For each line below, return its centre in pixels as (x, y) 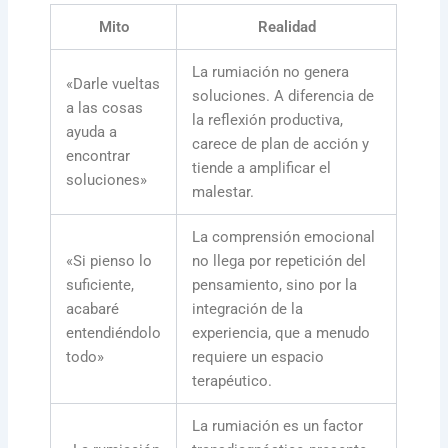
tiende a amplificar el (262, 168)
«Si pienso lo (109, 261)
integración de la (248, 309)
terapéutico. (232, 381)
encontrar (98, 156)
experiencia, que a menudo (281, 333)
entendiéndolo (114, 333)
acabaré (93, 309)
